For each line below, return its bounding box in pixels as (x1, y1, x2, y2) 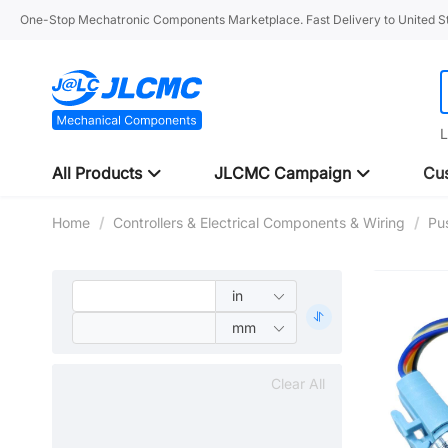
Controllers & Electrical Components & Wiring (113, 214, 405, 231)
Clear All (271, 375, 325, 392)
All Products (52, 163, 146, 183)
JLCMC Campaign (214, 163, 355, 183)
